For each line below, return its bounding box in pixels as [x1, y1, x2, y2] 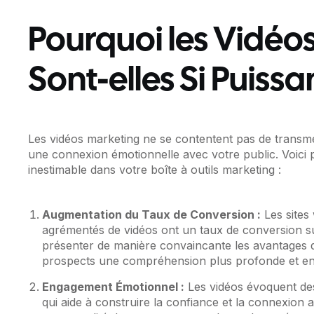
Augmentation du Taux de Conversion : [42, 207, 261, 222]
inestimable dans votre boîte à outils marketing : [28, 163, 282, 177]
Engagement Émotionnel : [42, 280, 185, 294]
